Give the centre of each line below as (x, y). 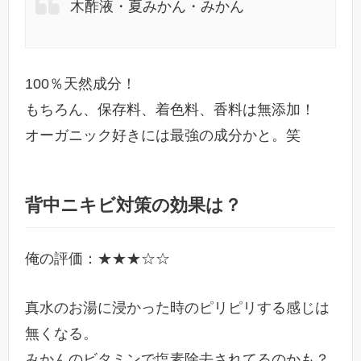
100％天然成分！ (81, 84)
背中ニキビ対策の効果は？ (133, 205)
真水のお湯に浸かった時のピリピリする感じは (177, 307)
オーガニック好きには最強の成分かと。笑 (163, 136)
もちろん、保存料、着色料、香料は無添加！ (170, 110)
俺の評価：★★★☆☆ (98, 259)
